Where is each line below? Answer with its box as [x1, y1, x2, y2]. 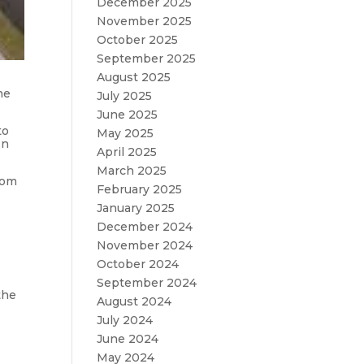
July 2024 [97, 313, 154, 327]
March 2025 [97, 163, 167, 178]
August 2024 [97, 294, 172, 309]
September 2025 [97, 51, 197, 66]
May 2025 [97, 126, 154, 141]
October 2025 [97, 32, 179, 47]
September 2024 [97, 275, 197, 290]
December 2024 [97, 219, 193, 234]
